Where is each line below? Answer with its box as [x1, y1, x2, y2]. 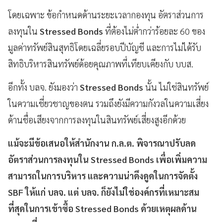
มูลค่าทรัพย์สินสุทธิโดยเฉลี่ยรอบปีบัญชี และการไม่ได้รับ [8, 41, 201, 53]
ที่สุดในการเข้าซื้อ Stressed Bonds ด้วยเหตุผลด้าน [8, 202, 197, 214]
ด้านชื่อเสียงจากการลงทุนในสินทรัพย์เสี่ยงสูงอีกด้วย [8, 113, 186, 125]
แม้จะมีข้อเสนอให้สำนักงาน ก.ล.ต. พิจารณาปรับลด [8, 137, 196, 149]
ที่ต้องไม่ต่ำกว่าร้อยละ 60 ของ [103, 25, 205, 37]
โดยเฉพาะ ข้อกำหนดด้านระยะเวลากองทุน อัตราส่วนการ [8, 8, 204, 20]
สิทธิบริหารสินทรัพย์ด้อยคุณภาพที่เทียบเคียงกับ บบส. [8, 57, 195, 69]
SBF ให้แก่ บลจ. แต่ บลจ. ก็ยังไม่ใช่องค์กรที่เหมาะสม [8, 186, 199, 198]
